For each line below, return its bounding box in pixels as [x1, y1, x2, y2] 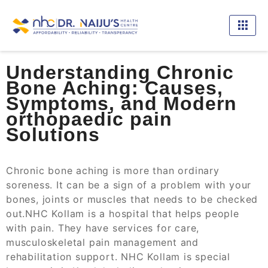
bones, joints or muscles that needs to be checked [6, 193, 258, 205]
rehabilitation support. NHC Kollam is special [6, 250, 230, 263]
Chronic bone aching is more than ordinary [6, 164, 220, 176]
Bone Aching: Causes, [6, 77, 223, 99]
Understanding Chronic [6, 61, 234, 83]
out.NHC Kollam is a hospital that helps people [6, 207, 239, 220]
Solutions [6, 123, 106, 145]
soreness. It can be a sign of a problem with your [6, 178, 252, 191]
